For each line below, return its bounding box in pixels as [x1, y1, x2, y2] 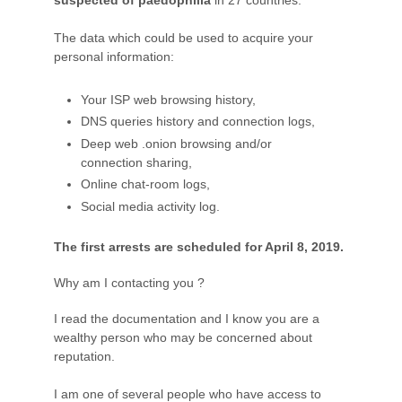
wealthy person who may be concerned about [54, 329, 312, 345]
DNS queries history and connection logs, [81, 114, 315, 129]
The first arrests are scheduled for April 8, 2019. [54, 239, 344, 254]
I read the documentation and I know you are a [54, 310, 319, 326]
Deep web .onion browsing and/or [81, 135, 272, 151]
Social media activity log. [81, 198, 220, 214]
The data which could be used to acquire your [54, 30, 313, 45]
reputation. [54, 348, 115, 363]
